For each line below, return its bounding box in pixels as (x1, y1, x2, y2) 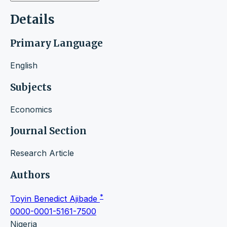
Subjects (10, 81, 52, 93)
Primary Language (10, 37, 103, 50)
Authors (10, 169, 50, 181)
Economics (10, 104, 52, 115)
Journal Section (10, 125, 87, 137)
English (10, 60, 37, 71)
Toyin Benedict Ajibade (10, 193, 100, 204)
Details (10, 12, 55, 28)
